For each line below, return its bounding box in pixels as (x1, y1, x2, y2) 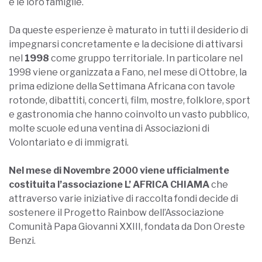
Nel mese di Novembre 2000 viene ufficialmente (9, 164, 229, 176)
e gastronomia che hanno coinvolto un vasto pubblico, (9, 108, 249, 120)
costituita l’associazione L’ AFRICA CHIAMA (9, 178, 211, 190)
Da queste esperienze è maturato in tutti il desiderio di (9, 24, 248, 36)
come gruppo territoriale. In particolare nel (51, 52, 243, 64)
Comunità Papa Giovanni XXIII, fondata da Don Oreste (9, 220, 245, 232)
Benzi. (9, 235, 36, 246)
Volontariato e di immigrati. (9, 136, 129, 148)
